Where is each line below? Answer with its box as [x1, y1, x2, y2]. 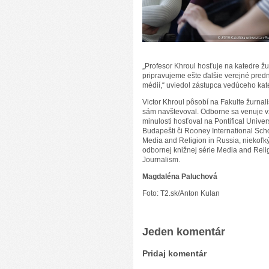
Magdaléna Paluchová [142, 172, 217, 181]
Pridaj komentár [142, 249, 207, 259]
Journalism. [142, 156, 180, 164]
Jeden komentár [142, 226, 225, 238]
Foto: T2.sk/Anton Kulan [142, 189, 220, 198]
